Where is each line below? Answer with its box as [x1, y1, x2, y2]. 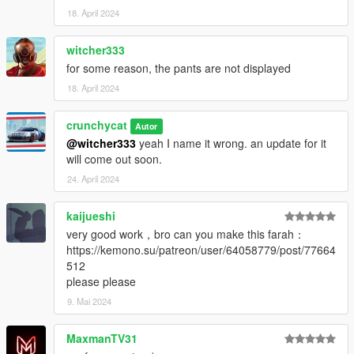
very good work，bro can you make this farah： [66, 225, 305, 242]
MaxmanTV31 [66, 330, 137, 346]
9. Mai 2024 [67, 294, 111, 307]
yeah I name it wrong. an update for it [136, 134, 326, 151]
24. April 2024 [67, 171, 119, 185]
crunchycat [66, 116, 127, 133]
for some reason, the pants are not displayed [66, 59, 291, 76]
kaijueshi [66, 207, 115, 224]
